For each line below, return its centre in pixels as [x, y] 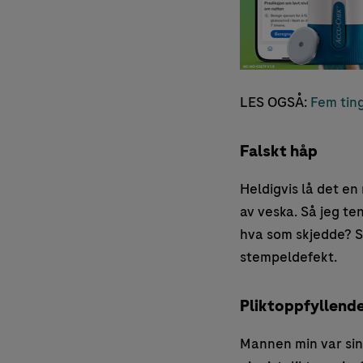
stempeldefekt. [288, 257]
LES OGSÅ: [275, 102]
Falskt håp [278, 152]
